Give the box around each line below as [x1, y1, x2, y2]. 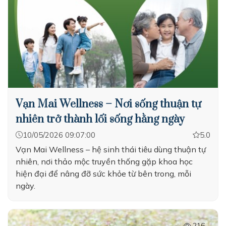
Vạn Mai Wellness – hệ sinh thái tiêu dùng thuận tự [16, 144, 206, 154]
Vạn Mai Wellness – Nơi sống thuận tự [16, 97, 201, 111]
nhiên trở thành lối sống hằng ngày [16, 112, 185, 126]
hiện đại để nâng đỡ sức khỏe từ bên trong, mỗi [16, 168, 191, 179]
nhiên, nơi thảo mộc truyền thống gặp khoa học [16, 156, 193, 166]
